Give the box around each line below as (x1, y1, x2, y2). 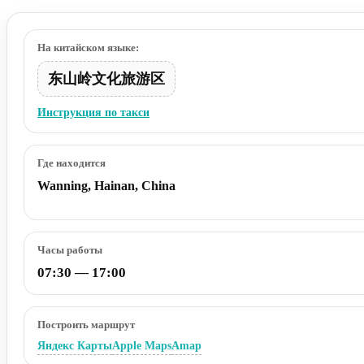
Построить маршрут (37, 318, 135, 331)
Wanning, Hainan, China (37, 178, 175, 193)
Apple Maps (112, 339, 171, 352)
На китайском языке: (37, 41, 139, 54)
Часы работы (37, 243, 102, 256)
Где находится (37, 156, 106, 169)
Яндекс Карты (37, 339, 112, 352)
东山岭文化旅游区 (48, 70, 165, 87)
